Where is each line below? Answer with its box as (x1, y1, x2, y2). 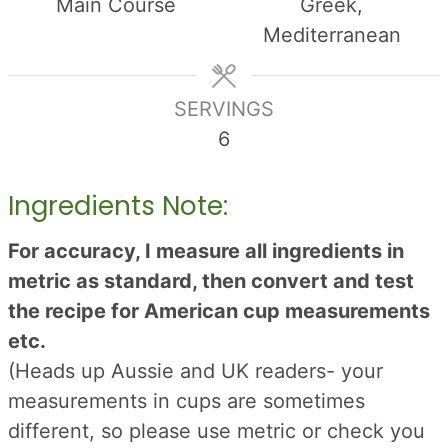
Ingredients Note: (8, 188, 229, 225)
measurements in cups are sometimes (8, 389, 366, 414)
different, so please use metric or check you (8, 419, 426, 444)
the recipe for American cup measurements (8, 299, 431, 324)
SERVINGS (174, 97, 274, 121)
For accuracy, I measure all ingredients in (8, 239, 20, 264)
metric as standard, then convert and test (8, 269, 415, 294)
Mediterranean (262, 23, 401, 47)
